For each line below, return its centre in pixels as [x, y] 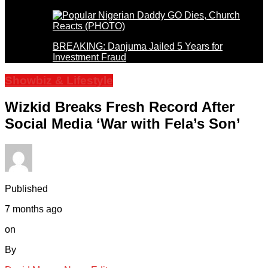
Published [26, 189]
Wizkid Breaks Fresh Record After [120, 107]
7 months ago [33, 209]
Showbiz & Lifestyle [59, 80]
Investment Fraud [89, 57]
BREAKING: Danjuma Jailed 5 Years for [138, 46]
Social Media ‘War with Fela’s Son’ [123, 124]
